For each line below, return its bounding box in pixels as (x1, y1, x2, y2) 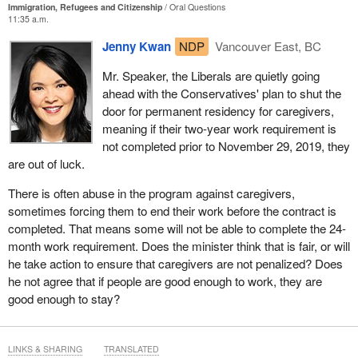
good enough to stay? (7, 290, 120, 308)
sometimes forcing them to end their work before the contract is (7, 202, 336, 220)
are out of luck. (7, 154, 85, 172)
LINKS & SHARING (7, 342, 82, 355)
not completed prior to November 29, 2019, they (101, 137, 350, 154)
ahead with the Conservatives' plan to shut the (101, 84, 341, 101)
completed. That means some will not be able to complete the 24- (7, 220, 346, 237)
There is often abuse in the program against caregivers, (7, 185, 295, 202)
